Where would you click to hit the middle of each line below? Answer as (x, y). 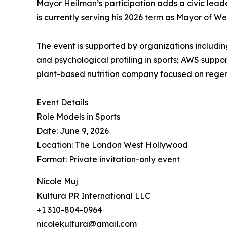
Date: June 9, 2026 (73, 131)
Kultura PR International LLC (93, 196)
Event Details (62, 103)
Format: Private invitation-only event (108, 159)
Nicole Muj (57, 182)
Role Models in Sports (78, 117)
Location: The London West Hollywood (112, 145)
